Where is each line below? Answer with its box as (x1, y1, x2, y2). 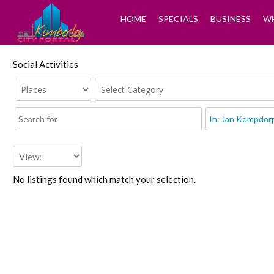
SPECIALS (158, 13, 198, 24)
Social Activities (13, 59, 78, 70)
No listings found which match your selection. (13, 174, 196, 185)
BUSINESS (210, 13, 251, 24)
